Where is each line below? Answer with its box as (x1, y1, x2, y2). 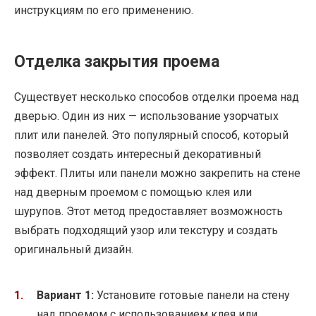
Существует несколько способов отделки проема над (14, 90, 299, 104)
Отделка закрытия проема (14, 51, 219, 71)
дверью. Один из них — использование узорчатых (14, 109, 279, 123)
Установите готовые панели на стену (94, 288, 290, 303)
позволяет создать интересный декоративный (14, 147, 261, 161)
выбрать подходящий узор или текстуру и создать (14, 223, 278, 237)
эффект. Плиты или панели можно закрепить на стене (14, 166, 300, 180)
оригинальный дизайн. (14, 242, 133, 256)
